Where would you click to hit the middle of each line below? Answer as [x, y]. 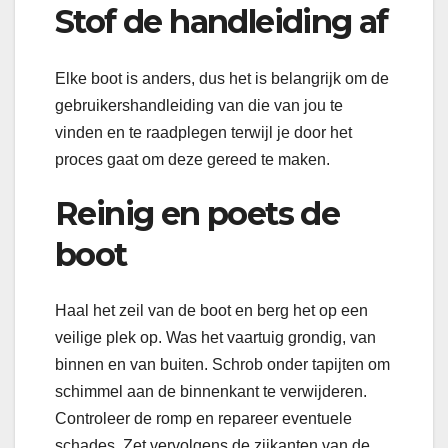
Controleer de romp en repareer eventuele [203, 418]
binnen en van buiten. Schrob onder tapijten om [222, 364]
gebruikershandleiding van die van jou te [199, 105]
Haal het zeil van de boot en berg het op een [211, 310]
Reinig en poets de [197, 213]
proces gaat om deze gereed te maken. [192, 159]
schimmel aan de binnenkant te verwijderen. [211, 391]
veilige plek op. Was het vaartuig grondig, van [215, 337]
